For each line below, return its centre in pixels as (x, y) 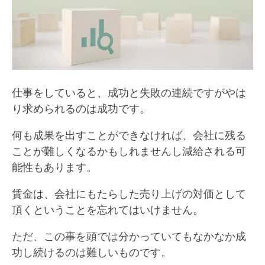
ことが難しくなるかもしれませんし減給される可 (129, 151)
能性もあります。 (54, 167)
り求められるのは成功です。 (81, 108)
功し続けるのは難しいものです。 (92, 252)
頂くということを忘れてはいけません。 (108, 209)
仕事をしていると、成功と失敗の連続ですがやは (129, 92)
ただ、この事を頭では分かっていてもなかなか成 (129, 236)
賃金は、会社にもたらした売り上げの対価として (129, 193)
